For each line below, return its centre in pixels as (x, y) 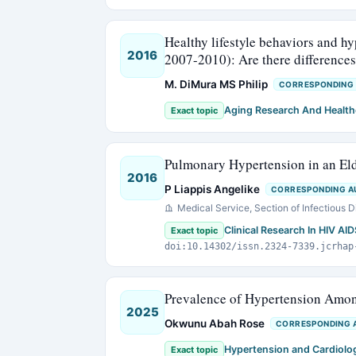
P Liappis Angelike (212, 189)
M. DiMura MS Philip (216, 84)
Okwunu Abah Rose (215, 323)
